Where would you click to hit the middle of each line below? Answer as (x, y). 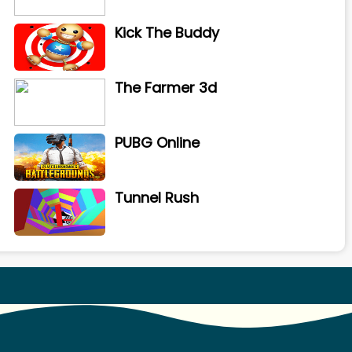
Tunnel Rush (156, 198)
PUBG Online (157, 143)
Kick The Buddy (167, 33)
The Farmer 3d (165, 88)
